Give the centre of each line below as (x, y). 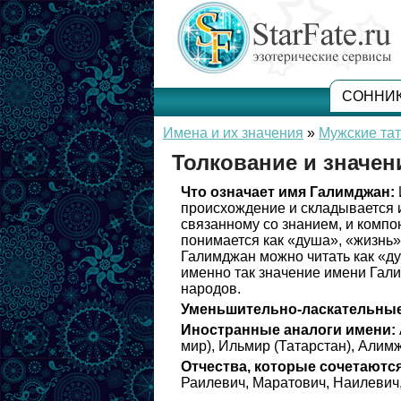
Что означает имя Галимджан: (288, 192)
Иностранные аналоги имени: (288, 330)
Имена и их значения (233, 133)
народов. (211, 289)
